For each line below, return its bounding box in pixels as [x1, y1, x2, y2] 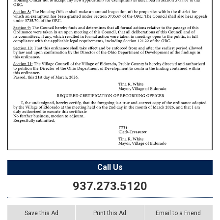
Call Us [97, 163, 123, 172]
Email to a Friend [156, 210, 201, 217]
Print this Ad [93, 210, 126, 217]
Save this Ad [24, 210, 58, 217]
